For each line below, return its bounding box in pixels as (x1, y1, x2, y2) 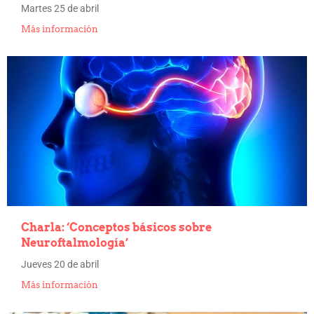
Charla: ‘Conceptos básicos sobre (21, 221, 212, 234)
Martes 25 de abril (21, 3, 99, 14)
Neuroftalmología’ (21, 236, 128, 250)
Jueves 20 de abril (21, 259, 99, 270)
